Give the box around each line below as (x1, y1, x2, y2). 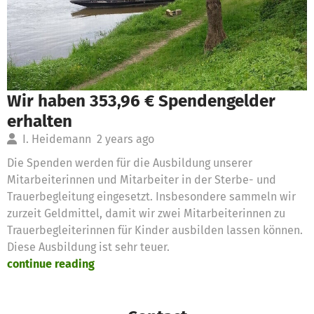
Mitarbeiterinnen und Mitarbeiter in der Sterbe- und (7, 172, 276, 186)
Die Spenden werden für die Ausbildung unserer (7, 156, 252, 170)
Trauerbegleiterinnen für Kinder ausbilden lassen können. (7, 223, 303, 237)
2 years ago (97, 132, 154, 146)
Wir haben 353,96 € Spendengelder (7, 90, 275, 111)
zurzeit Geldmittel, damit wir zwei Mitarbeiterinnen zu (7, 206, 285, 220)
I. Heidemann (17, 132, 97, 146)
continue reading (7, 257, 95, 271)
